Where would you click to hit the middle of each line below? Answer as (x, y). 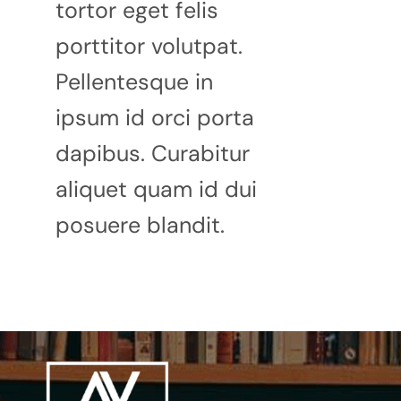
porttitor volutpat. (149, 46)
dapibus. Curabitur (153, 153)
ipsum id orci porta (155, 117)
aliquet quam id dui (157, 189)
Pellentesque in (135, 81)
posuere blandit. (141, 225)
